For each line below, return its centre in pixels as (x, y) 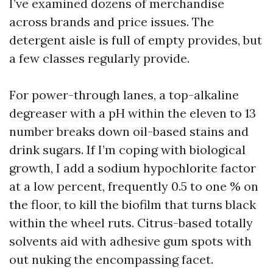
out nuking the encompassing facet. (111, 259)
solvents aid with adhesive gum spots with (130, 241)
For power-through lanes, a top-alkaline (124, 95)
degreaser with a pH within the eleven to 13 (133, 113)
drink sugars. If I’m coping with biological (127, 150)
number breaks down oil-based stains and (129, 131)
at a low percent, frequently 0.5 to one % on (134, 186)
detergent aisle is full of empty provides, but (136, 40)
